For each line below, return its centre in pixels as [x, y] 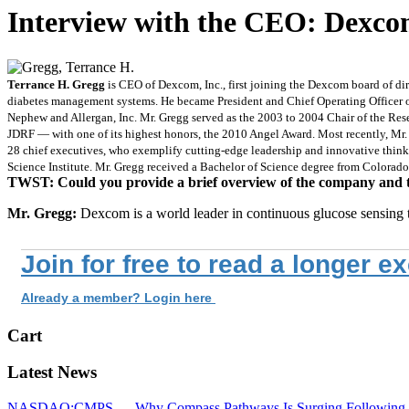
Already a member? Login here [118, 297]
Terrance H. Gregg [56, 84]
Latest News [52, 372]
